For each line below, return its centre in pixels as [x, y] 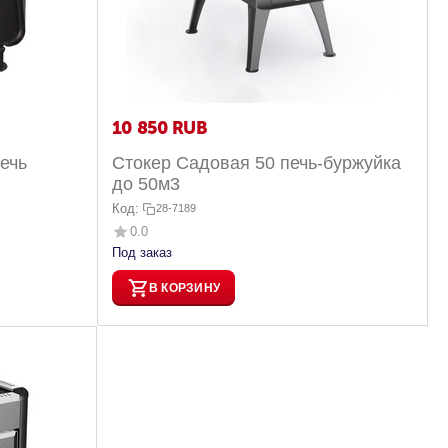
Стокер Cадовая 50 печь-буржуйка [256, 163]
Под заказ [141, 253]
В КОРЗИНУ [184, 287]
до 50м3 [145, 184]
